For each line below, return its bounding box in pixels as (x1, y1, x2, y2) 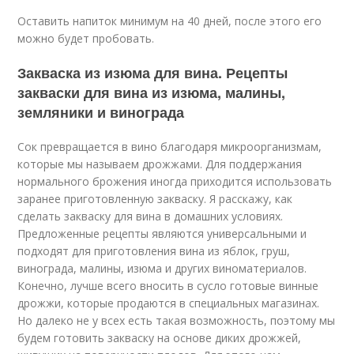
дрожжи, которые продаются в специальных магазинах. (17, 296, 320, 311)
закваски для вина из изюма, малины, (17, 82, 286, 103)
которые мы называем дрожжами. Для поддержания (17, 156, 303, 171)
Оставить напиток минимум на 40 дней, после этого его (17, 13, 322, 28)
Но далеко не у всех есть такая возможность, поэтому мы (17, 313, 336, 328)
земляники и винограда (17, 102, 185, 122)
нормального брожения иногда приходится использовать (17, 174, 333, 189)
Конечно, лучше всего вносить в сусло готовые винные (17, 278, 319, 293)
